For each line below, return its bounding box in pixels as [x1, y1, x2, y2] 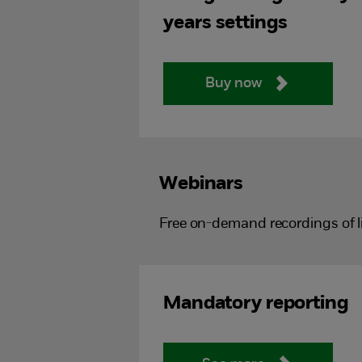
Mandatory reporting [162, 294, 348, 314]
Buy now [205, 75, 263, 91]
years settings [163, 13, 288, 33]
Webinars [158, 175, 244, 195]
